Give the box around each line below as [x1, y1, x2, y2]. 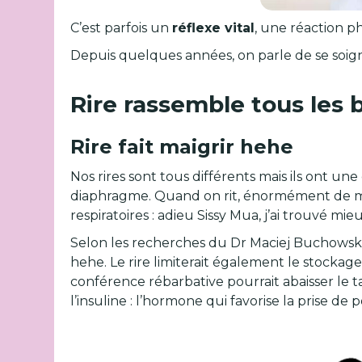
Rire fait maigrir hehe [70, 135, 294, 158]
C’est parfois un [70, 20, 173, 36]
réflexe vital [172, 20, 255, 36]
